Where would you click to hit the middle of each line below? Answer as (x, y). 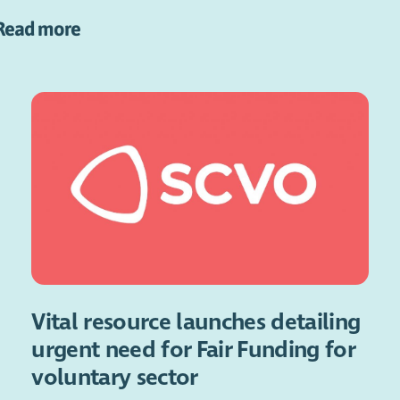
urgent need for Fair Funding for (193, 350)
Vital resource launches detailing (196, 322)
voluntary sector (115, 378)
